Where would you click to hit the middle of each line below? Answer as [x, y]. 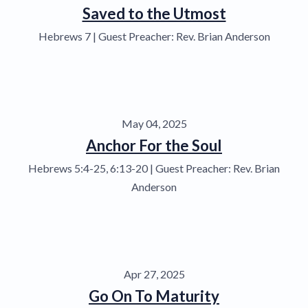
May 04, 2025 [154, 123]
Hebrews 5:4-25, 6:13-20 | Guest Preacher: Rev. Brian [154, 168]
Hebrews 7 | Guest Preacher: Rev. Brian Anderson [154, 36]
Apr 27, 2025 [154, 274]
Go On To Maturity [154, 296]
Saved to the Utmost [154, 13]
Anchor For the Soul [154, 145]
